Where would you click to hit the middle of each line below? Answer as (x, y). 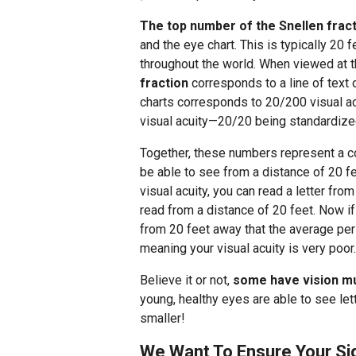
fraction (164, 83)
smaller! (163, 318)
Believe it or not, (186, 280)
